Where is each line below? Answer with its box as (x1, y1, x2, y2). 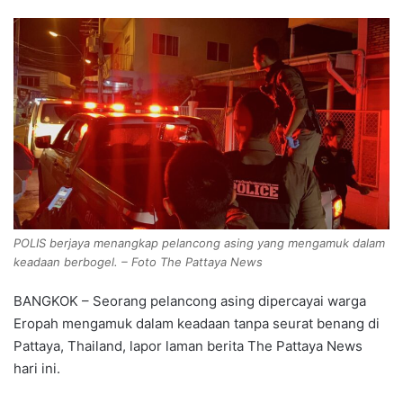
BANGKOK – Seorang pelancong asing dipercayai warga (13, 292, 366, 310)
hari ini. (13, 360, 60, 378)
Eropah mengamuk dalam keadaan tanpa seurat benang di (13, 315, 380, 333)
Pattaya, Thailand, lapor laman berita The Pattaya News (13, 337, 363, 355)
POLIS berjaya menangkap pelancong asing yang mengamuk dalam (13, 236, 385, 251)
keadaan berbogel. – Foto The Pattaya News (13, 255, 263, 270)
